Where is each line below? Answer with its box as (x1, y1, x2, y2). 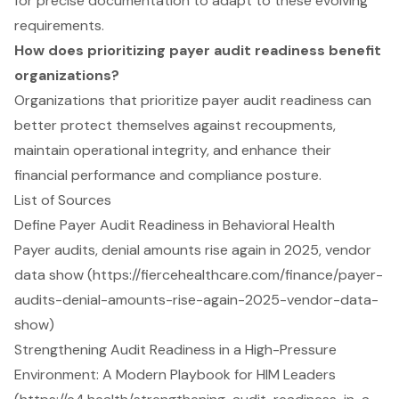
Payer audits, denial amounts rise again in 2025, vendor (14, 240, 371, 259)
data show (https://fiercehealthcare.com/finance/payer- (14, 265, 383, 284)
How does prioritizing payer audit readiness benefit (14, 40, 381, 60)
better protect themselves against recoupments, (14, 115, 336, 134)
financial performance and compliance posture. (14, 165, 322, 184)
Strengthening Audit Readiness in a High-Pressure (14, 339, 337, 359)
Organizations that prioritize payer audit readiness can (14, 90, 371, 110)
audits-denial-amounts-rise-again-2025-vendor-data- (14, 289, 379, 309)
